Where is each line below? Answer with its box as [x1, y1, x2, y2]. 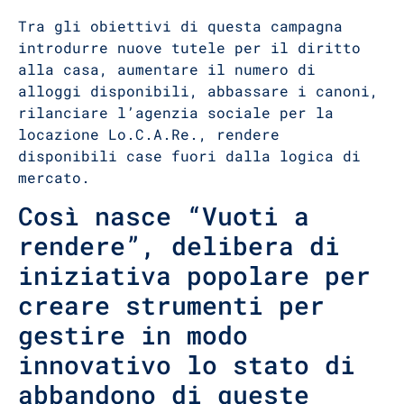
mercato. [18, 167, 90, 187]
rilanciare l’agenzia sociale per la [18, 102, 334, 122]
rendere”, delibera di [18, 229, 340, 262]
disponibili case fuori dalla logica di [18, 145, 361, 165]
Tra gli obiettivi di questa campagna [18, 15, 343, 35]
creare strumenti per [18, 289, 325, 322]
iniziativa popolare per [18, 259, 371, 292]
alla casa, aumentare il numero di [18, 59, 316, 78]
